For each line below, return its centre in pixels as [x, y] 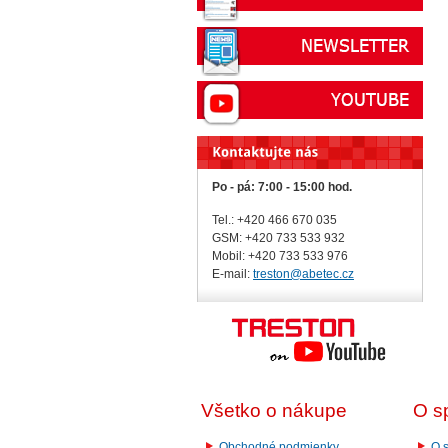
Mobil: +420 [245, 256]
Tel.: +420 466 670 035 [274, 220]
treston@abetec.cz [303, 274]
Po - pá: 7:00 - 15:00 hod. [282, 186]
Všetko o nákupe [274, 411]
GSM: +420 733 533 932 [278, 238]
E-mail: [232, 274]
